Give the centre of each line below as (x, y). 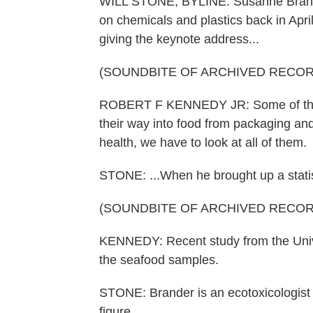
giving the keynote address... (179, 39)
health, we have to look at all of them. (203, 143)
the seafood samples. (159, 260)
